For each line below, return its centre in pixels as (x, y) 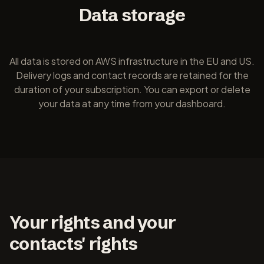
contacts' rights (73, 244)
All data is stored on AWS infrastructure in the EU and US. (132, 61)
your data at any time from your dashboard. (132, 103)
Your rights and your (93, 222)
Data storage (132, 15)
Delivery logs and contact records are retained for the (132, 75)
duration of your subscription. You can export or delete (132, 89)
